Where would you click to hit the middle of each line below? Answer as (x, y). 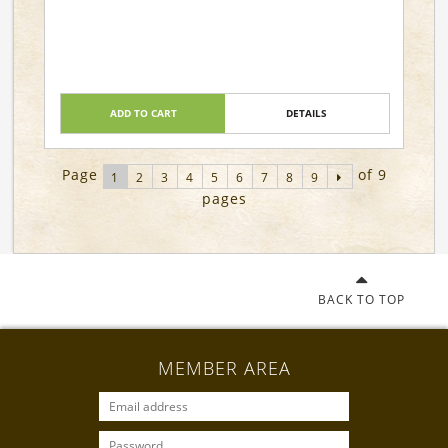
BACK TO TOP (361, 299)
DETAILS (307, 113)
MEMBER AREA (224, 368)
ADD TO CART (143, 113)
